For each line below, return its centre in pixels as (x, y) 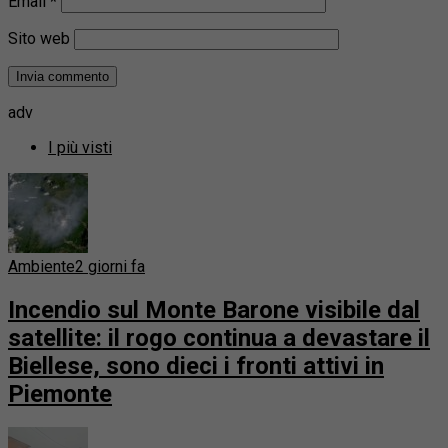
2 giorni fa (110, 266)
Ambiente (41, 266)
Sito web (39, 38)
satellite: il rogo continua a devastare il (219, 337)
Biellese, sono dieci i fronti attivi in (196, 365)
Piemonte (60, 393)
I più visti (80, 147)
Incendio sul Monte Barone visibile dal (214, 309)
